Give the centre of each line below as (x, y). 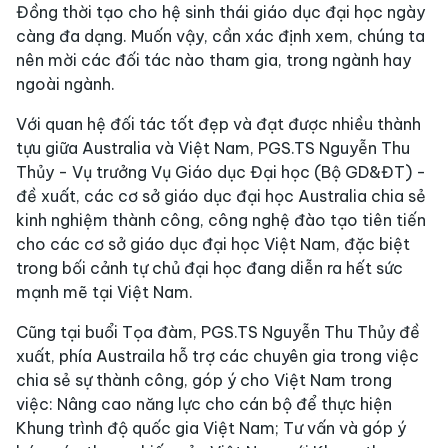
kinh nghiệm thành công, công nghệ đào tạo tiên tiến (221, 220)
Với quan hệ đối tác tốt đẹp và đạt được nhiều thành (218, 124)
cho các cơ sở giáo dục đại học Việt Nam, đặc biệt (213, 244)
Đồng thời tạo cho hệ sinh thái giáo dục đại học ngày (220, 12)
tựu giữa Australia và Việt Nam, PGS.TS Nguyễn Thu (213, 148)
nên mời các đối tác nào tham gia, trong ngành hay (213, 60)
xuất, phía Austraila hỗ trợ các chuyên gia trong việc (217, 356)
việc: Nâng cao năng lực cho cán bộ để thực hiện (204, 404)
